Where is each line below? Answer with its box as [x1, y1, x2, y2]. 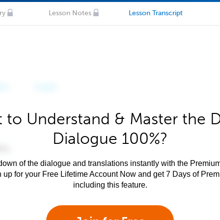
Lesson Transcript [128, 9, 183, 17]
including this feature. [73, 181, 147, 189]
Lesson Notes [48, 9, 91, 17]
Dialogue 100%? [53, 129, 167, 148]
